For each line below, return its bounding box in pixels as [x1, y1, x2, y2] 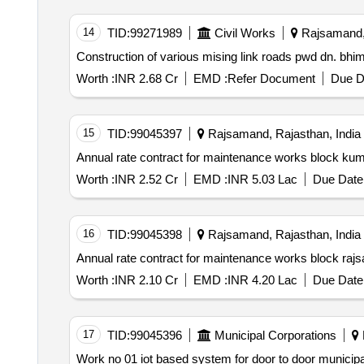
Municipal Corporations [214, 328, 336, 343]
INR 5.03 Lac [227, 172, 297, 187]
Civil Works [214, 26, 275, 41]
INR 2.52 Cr [114, 172, 178, 187]
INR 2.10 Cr [114, 273, 178, 288]
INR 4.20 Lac [227, 273, 297, 288]
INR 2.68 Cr [114, 71, 178, 86]
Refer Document [227, 71, 315, 86]
